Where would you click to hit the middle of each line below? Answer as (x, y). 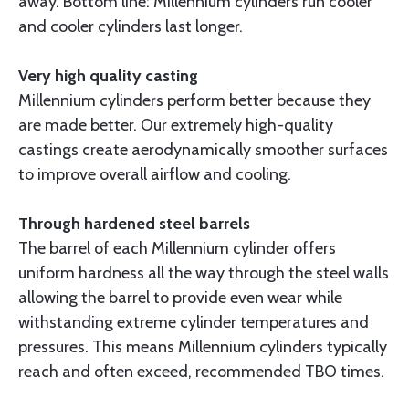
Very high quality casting (108, 76)
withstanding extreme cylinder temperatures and (194, 323)
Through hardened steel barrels (134, 224)
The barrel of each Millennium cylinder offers (177, 249)
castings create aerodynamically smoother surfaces (203, 150)
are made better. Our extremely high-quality (176, 126)
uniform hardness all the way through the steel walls (204, 273)
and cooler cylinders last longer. (131, 27)
